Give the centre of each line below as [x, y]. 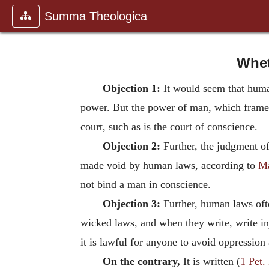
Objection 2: [131, 146]
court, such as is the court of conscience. [169, 126]
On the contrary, [141, 261]
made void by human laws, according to [168, 165]
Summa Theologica [96, 16]
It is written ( [210, 261]
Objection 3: [131, 203]
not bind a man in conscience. [146, 184]
